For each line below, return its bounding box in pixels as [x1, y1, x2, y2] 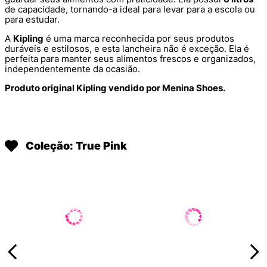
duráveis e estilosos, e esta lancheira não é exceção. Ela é [5, 43, 249, 55]
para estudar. [5, 14, 60, 26]
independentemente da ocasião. [5, 63, 140, 75]
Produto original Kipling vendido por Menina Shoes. [5, 82, 225, 94]
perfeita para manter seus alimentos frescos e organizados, [5, 53, 256, 65]
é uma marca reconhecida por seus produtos [44, 33, 234, 45]
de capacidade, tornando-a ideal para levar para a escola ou [5, 4, 255, 15]
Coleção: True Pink [26, 139, 127, 153]
